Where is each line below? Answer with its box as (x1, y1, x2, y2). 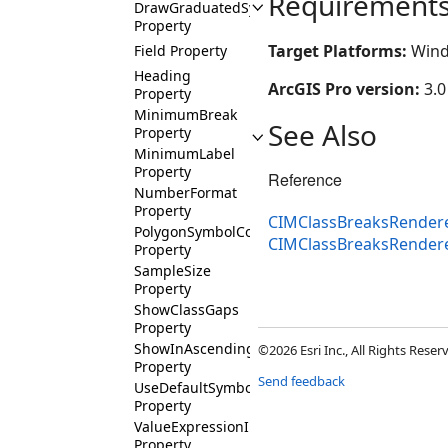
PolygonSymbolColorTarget (134, 222, 314, 241)
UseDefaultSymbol (134, 378, 257, 397)
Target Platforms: (268, 40, 411, 62)
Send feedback (258, 372, 345, 391)
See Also (268, 116, 377, 154)
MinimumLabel (134, 144, 235, 163)
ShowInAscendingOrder (134, 339, 295, 358)
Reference (268, 168, 342, 191)
